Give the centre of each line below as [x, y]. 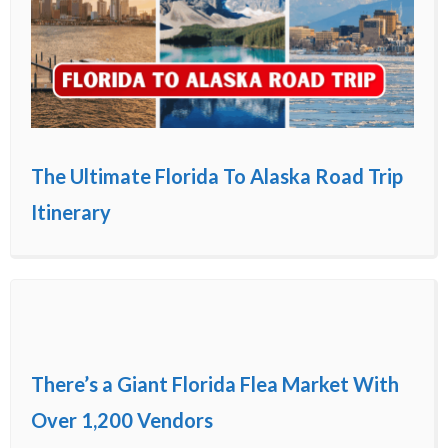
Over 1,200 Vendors [122, 420]
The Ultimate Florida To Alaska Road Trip [217, 176]
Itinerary [71, 212]
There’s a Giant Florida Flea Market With [215, 384]
